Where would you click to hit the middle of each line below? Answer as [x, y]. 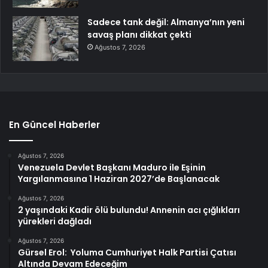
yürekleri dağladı [55, 222]
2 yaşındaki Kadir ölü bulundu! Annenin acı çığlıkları [129, 210]
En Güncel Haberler [54, 125]
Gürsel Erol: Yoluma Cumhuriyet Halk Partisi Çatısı [127, 253]
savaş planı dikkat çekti [139, 35]
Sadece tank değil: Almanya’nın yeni [166, 22]
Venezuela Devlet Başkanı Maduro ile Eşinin [112, 168]
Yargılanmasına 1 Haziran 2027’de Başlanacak [119, 179]
